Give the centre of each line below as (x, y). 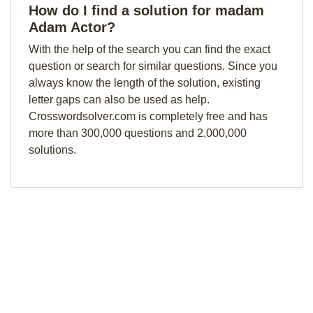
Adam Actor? (72, 27)
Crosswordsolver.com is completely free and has (148, 116)
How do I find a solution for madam (146, 10)
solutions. (52, 150)
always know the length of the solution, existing (145, 83)
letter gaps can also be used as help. (119, 100)
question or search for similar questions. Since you (153, 66)
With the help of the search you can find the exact (150, 49)
